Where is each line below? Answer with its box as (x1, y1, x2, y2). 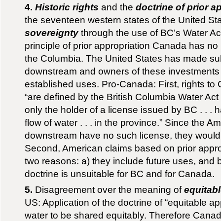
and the (99, 1, 136, 13)
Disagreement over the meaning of (33, 184, 184, 195)
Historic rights (35, 1, 99, 13)
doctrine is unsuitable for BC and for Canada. (25, 168, 215, 180)
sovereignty (25, 27, 79, 38)
